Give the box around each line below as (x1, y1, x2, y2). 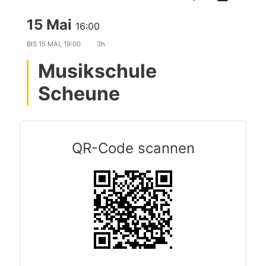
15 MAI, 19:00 (39, 40, 83, 48)
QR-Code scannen (71, 140, 195, 157)
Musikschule (38, 59, 157, 83)
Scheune (38, 82, 120, 105)
